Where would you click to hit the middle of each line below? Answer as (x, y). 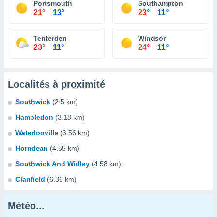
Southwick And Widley (53, 164)
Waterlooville (37, 133)
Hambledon (34, 117)
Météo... (26, 206)
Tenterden (50, 38)
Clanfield (30, 179)
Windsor (152, 38)
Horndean (32, 148)
